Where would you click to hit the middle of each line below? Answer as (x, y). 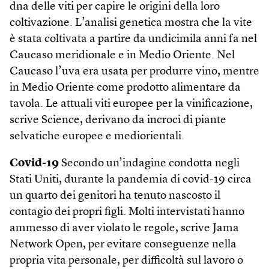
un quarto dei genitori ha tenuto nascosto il (115, 196)
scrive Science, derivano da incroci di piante (118, 120)
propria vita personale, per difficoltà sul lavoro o (126, 261)
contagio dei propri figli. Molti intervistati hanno (127, 212)
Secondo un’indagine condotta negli (149, 163)
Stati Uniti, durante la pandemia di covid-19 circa (131, 180)
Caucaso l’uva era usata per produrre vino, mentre (134, 71)
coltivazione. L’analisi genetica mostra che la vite (131, 23)
